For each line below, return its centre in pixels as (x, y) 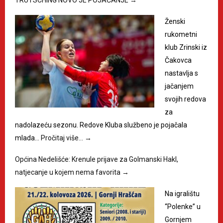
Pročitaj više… (63, 138)
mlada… (28, 138)
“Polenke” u (183, 207)
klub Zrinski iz (186, 48)
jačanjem (179, 86)
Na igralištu (182, 194)
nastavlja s (181, 73)
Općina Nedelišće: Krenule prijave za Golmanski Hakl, (97, 160)
